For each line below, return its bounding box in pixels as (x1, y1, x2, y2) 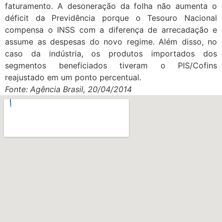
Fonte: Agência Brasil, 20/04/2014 (5, 84, 132, 94)
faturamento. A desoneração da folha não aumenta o (5, 1, 217, 11)
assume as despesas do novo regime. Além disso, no (5, 37, 217, 47)
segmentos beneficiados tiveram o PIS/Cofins (5, 60, 217, 70)
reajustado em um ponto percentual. (5, 72, 141, 82)
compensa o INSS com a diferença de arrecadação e (5, 25, 217, 35)
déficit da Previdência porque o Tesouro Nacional (5, 13, 217, 23)
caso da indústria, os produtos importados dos (5, 49, 217, 58)
